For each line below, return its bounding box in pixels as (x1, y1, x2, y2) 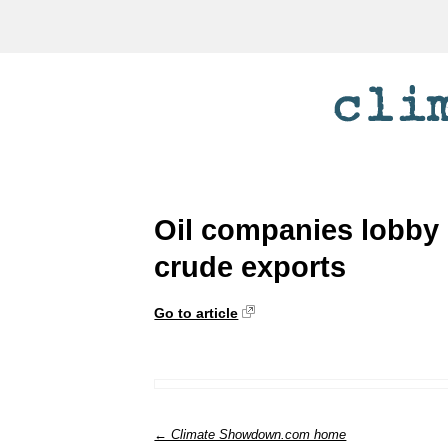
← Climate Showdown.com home (154, 426, 347, 442)
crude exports (154, 250, 347, 283)
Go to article (154, 304, 239, 321)
